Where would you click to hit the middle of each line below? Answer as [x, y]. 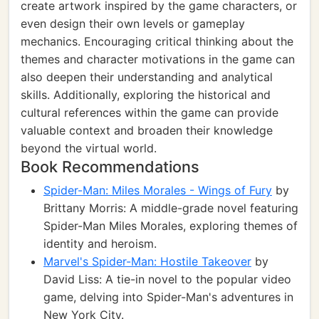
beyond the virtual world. [89, 148]
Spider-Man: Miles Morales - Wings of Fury [158, 190]
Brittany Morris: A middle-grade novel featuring [171, 208]
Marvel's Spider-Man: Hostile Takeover [147, 261]
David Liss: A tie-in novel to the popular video [167, 279]
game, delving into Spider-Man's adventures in [168, 297]
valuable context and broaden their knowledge [147, 130]
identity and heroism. [100, 244]
